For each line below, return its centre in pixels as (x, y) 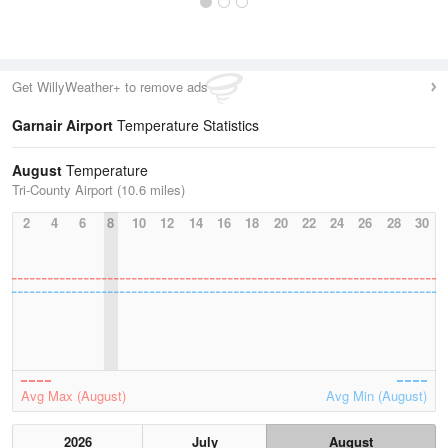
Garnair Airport (62, 125)
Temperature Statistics (186, 125)
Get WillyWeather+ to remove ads (110, 86)
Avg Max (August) (73, 395)
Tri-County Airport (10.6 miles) (98, 189)
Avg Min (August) (376, 395)
